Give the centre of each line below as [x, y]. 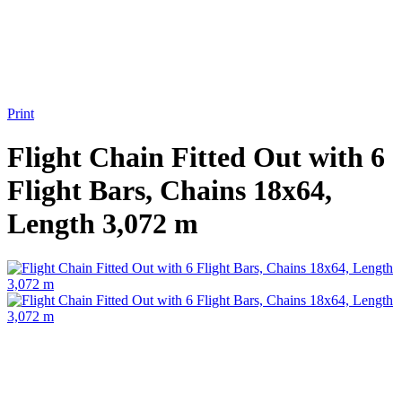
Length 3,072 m [103, 224]
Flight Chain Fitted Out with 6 [196, 157]
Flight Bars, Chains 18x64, [170, 191]
